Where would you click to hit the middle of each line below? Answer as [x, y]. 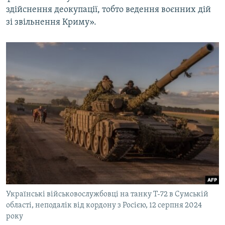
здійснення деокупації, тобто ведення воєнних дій [108, 10]
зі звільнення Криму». [51, 23]
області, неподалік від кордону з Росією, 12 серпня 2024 [104, 206]
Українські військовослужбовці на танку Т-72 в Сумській [107, 195]
